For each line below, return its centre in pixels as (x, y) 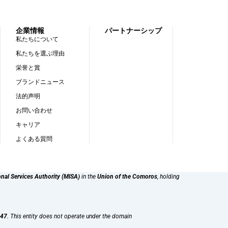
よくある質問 (34, 138)
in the (89, 177)
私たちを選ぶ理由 (40, 53)
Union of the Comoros (127, 177)
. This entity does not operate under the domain (69, 217)
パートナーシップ (133, 30)
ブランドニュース (40, 81)
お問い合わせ (34, 110)
